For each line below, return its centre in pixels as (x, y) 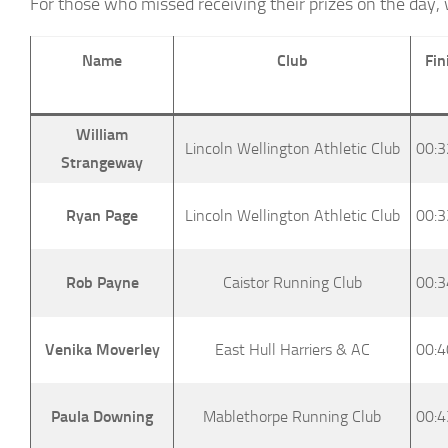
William (102, 134)
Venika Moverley (102, 349)
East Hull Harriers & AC (292, 349)
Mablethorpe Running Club (292, 416)
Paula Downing (102, 416)
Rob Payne (102, 282)
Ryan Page (102, 215)
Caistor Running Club (292, 282)
